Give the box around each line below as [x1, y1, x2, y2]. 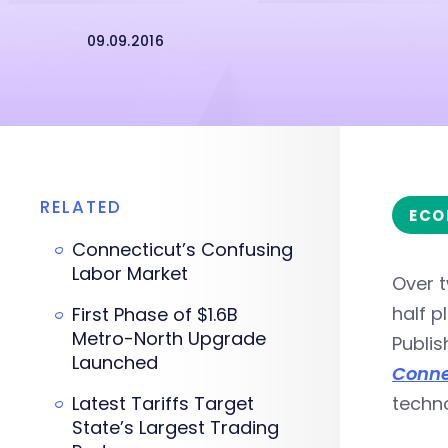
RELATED [40, 195, 122, 219]
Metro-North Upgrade [72, 326, 266, 351]
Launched [72, 350, 158, 375]
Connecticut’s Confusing [72, 237, 293, 262]
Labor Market [72, 261, 188, 286]
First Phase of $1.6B [72, 302, 238, 327]
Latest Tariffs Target [72, 391, 254, 416]
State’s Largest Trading [72, 415, 279, 440]
